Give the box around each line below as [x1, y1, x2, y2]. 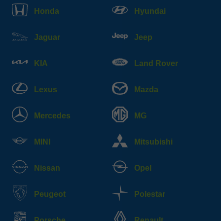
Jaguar [34, 33, 60, 42]
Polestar [134, 190, 165, 199]
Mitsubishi [134, 138, 173, 147]
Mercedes [34, 111, 71, 120]
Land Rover [134, 59, 178, 68]
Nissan [34, 164, 60, 173]
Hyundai [134, 7, 166, 16]
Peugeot [34, 190, 66, 199]
